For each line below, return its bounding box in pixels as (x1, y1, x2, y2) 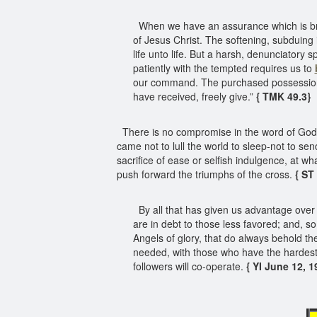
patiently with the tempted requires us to (132, 61, 315, 75)
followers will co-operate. (132, 259, 246, 273)
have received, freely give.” (132, 89, 256, 103)
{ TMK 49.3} (255, 89, 313, 103)
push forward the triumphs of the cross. (117, 167, 295, 181)
